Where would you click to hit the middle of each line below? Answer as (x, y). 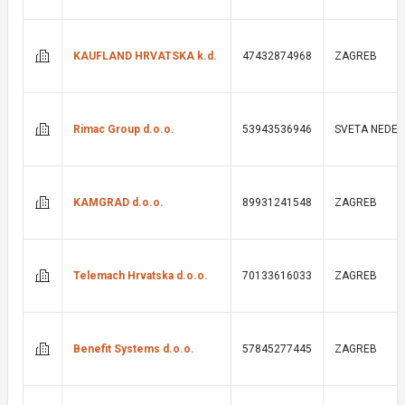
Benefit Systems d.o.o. (134, 349)
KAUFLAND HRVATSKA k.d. (145, 56)
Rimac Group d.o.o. (124, 129)
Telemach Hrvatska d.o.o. (141, 276)
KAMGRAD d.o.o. (118, 202)
